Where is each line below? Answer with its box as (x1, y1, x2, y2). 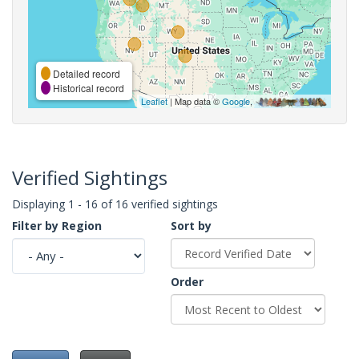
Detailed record (50, 66, 120, 80)
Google (222, 94, 250, 107)
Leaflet (141, 94, 167, 107)
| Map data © (167, 94, 222, 107)
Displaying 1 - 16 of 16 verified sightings (12, 196, 218, 212)
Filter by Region (12, 217, 102, 233)
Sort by (171, 217, 212, 233)
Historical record (50, 80, 124, 95)
